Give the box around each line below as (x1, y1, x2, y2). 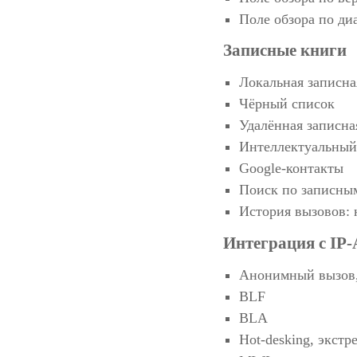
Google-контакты (239, 160, 343, 177)
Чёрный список (239, 96, 335, 112)
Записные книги (223, 41, 347, 61)
